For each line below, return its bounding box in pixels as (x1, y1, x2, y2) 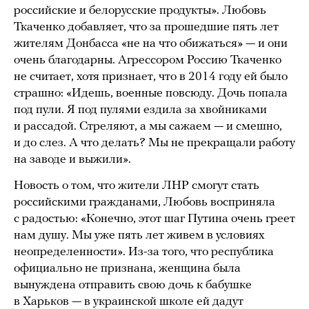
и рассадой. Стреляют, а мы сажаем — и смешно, (14, 120, 282, 134)
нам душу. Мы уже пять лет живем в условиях (14, 229, 265, 243)
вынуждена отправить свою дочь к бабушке (14, 279, 252, 292)
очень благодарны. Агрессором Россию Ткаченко (14, 54, 281, 68)
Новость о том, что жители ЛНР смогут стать (14, 179, 259, 193)
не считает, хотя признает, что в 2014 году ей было (14, 70, 288, 84)
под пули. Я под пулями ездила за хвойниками (14, 103, 267, 117)
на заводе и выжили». (14, 153, 131, 167)
